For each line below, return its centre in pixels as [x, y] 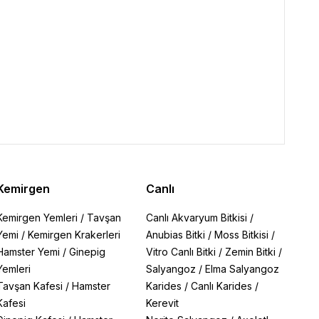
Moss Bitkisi [242, 235]
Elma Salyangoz [242, 269]
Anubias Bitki [176, 235]
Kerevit [163, 303]
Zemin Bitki [251, 252]
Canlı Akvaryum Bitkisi [197, 218]
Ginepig [87, 252]
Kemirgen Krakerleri [74, 235]
